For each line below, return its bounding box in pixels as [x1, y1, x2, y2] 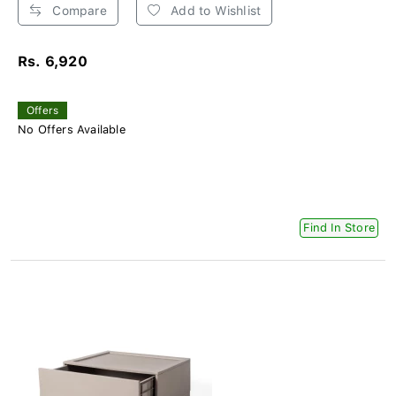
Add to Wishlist [167, 4, 262, 19]
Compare [49, 4, 107, 19]
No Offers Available [18, 123, 126, 137]
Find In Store [303, 221, 375, 235]
